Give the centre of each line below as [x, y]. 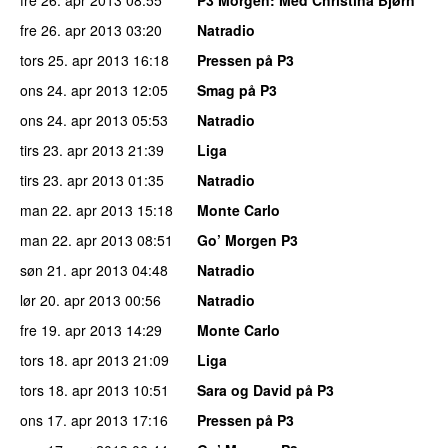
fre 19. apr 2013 [71, 329]
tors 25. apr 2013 [74, 59]
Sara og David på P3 [265, 389]
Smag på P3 [237, 89]
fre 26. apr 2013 [71, 29]
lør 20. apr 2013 [70, 299]
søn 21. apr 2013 [74, 269]
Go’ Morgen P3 [247, 239]
